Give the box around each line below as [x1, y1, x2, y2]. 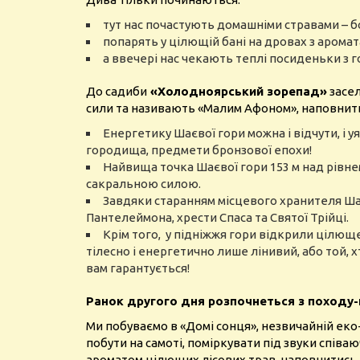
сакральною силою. [86, 177, 203, 190]
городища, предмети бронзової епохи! [86, 143, 314, 157]
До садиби [86, 84, 147, 98]
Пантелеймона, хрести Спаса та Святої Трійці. [86, 211, 351, 224]
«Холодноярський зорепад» [147, 84, 327, 98]
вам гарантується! [86, 261, 192, 275]
